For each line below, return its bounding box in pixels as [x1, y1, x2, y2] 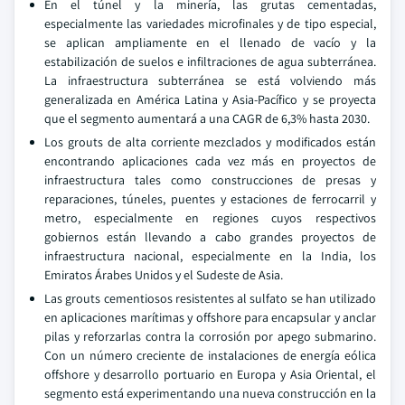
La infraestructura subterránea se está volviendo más [44, 72, 376, 89]
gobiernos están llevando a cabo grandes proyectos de [44, 229, 376, 245]
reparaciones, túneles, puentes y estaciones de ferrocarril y [44, 191, 376, 207]
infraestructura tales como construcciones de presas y [44, 172, 376, 188]
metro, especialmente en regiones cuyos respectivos [44, 210, 376, 226]
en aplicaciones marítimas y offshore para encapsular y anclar [44, 309, 376, 325]
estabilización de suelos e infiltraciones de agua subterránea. [44, 53, 376, 70]
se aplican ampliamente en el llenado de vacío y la [44, 34, 376, 51]
